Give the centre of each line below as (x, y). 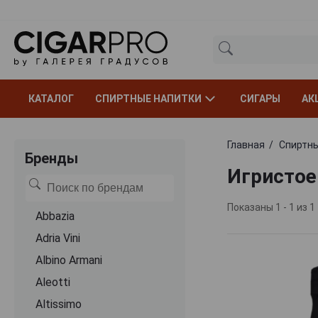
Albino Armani (69, 260)
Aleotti (53, 282)
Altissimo (59, 304)
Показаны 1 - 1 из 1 (271, 207)
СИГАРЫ (260, 98)
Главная (246, 144)
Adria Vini (58, 238)
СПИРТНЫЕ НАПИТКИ (148, 98)
